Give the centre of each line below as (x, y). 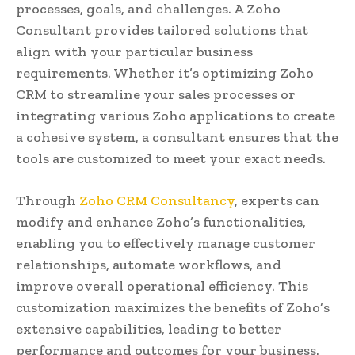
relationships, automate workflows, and (149, 264)
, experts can (277, 200)
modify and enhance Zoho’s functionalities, (161, 221)
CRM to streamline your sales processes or (156, 94)
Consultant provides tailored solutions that (162, 30)
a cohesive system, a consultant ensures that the (177, 137)
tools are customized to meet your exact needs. (171, 158)
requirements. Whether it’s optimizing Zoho (165, 73)
